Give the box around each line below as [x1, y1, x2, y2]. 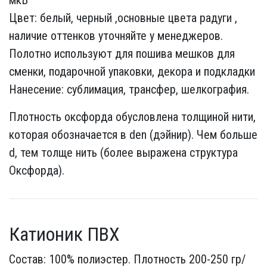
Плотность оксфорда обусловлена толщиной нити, [9, 110, 256, 124]
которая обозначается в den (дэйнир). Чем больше [9, 128, 257, 142]
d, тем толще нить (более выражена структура [9, 145, 238, 160]
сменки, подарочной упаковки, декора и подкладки [9, 64, 255, 79]
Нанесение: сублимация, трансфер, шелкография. [9, 82, 249, 97]
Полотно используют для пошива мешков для [9, 46, 235, 61]
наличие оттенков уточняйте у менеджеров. [9, 29, 223, 43]
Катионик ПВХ [9, 223, 120, 246]
